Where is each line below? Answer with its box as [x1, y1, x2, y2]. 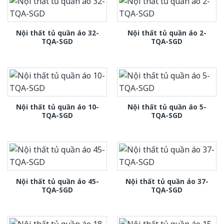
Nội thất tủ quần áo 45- [15, 176, 99, 186]
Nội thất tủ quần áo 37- [125, 176, 208, 186]
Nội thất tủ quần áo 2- [127, 27, 206, 37]
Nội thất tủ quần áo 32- [15, 27, 99, 37]
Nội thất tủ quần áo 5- [127, 102, 206, 112]
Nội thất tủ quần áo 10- [15, 102, 99, 112]
